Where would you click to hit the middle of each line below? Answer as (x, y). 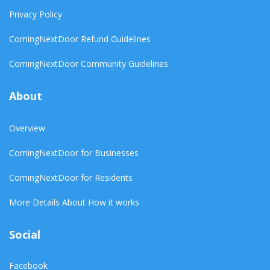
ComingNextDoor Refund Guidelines (80, 39)
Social (25, 234)
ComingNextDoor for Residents (71, 177)
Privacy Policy (36, 14)
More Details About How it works (74, 202)
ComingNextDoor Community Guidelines (89, 63)
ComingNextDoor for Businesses (74, 152)
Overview (27, 128)
